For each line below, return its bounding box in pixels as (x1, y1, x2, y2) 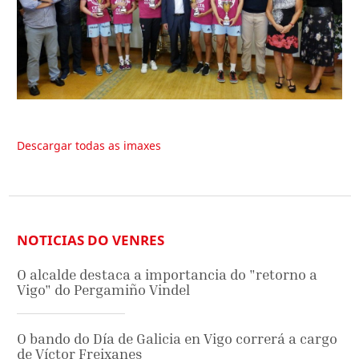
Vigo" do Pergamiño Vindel (17, 281, 190, 299)
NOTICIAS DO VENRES (17, 231, 164, 250)
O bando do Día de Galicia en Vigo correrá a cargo (17, 330, 337, 348)
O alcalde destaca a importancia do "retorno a (17, 266, 317, 284)
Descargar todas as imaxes (17, 137, 161, 153)
